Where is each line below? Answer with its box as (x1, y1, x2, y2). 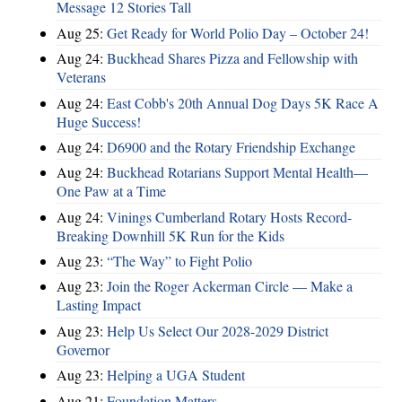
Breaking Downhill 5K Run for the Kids (57, 225, 284, 245)
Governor (57, 339, 109, 359)
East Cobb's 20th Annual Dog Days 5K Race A (107, 92, 379, 112)
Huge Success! (57, 111, 141, 131)
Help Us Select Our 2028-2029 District (107, 320, 328, 340)
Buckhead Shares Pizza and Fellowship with (107, 48, 358, 68)
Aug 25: (57, 22, 107, 42)
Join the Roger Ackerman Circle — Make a (107, 276, 353, 296)
